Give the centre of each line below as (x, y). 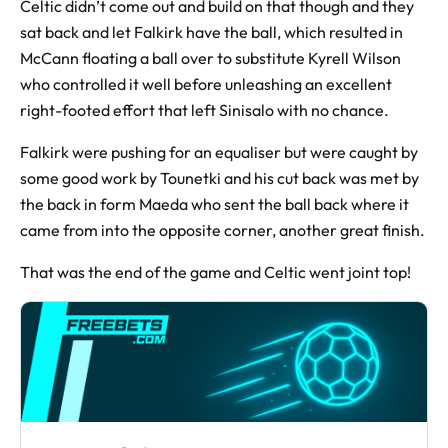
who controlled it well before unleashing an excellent (206, 83)
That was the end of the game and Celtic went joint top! (215, 271)
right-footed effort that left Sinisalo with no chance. (204, 109)
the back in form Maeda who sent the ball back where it (214, 203)
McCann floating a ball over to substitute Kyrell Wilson (210, 57)
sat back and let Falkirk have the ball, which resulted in (211, 31)
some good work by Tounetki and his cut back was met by (219, 177)
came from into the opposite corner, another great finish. (222, 229)
